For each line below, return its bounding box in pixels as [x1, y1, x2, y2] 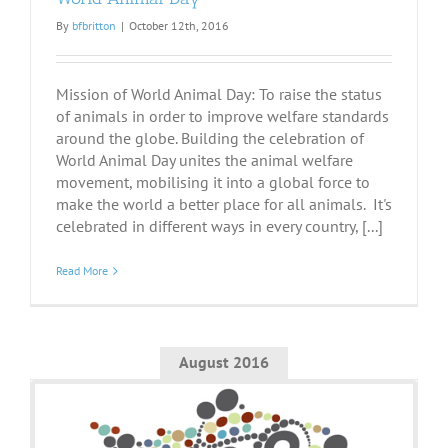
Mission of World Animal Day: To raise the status [56, 84, 382, 105]
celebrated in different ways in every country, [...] [56, 216, 383, 237]
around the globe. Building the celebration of [56, 128, 364, 149]
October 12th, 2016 [129, 18, 229, 34]
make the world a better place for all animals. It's [56, 194, 392, 215]
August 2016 [179, 352, 269, 373]
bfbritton [72, 18, 116, 34]
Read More [56, 263, 108, 279]
